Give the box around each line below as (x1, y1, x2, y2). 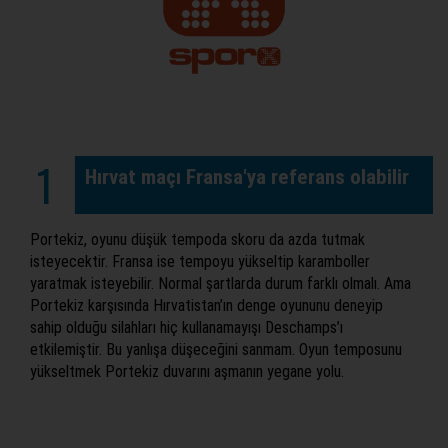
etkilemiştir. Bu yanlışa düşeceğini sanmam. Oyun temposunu (30, 340, 402, 360)
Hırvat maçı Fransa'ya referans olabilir (85, 165, 409, 190)
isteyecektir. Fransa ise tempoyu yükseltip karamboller (30, 252, 370, 272)
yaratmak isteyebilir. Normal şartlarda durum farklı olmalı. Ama (30, 274, 411, 294)
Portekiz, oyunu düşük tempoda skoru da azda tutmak (30, 230, 365, 250)
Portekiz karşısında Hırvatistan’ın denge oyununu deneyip (30, 296, 383, 316)
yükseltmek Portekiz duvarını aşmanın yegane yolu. (30, 362, 344, 382)
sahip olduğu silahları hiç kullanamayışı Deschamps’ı (30, 318, 343, 338)
